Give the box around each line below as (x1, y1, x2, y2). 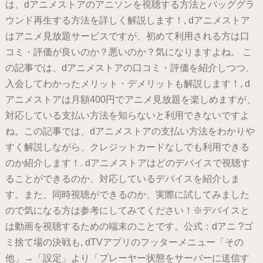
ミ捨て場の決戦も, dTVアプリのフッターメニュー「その (5, 237, 244, 248)
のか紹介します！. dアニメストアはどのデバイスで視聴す (5, 158, 250, 168)
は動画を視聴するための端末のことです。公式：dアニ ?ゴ (5, 221, 253, 232)
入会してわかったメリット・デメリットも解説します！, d (5, 79, 250, 89)
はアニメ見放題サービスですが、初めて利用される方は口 (5, 31, 249, 42)
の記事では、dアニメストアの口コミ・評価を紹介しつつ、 (5, 63, 255, 73)
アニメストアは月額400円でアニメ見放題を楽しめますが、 (5, 95, 256, 105)
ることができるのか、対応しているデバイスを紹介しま (5, 174, 240, 184)
